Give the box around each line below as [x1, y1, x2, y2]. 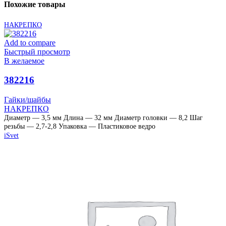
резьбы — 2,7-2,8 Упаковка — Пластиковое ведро [4, 122, 155, 131]
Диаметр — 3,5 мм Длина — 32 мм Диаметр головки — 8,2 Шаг [4, 114, 203, 122]
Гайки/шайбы [4, 95, 51, 104]
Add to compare [4, 38, 55, 47]
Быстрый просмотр [4, 47, 70, 56]
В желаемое [4, 56, 44, 65]
